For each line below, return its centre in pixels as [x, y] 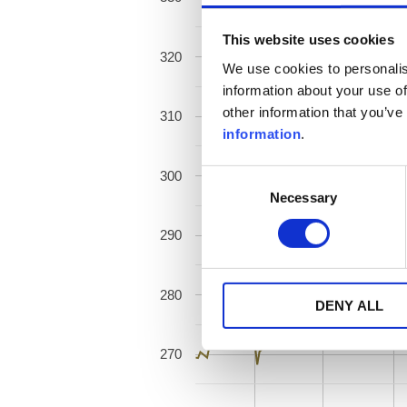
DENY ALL [349, 306]
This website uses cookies [308, 39]
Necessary [303, 197]
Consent [226, 175]
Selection [228, 197]
